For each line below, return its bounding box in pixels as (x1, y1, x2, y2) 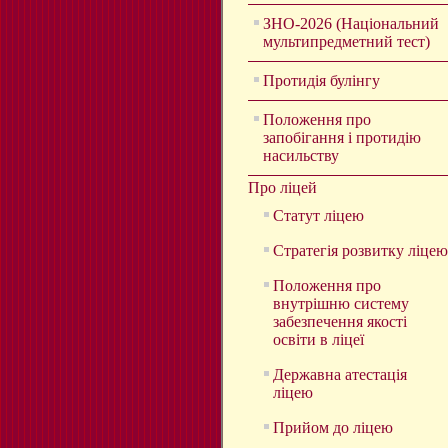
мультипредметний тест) (263, 32, 430, 50)
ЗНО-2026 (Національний (263, 14, 439, 32)
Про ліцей (248, 178, 317, 196)
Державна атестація (273, 365, 407, 383)
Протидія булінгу (263, 71, 380, 89)
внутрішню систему (273, 294, 409, 312)
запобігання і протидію (263, 128, 421, 146)
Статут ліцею (273, 206, 364, 224)
